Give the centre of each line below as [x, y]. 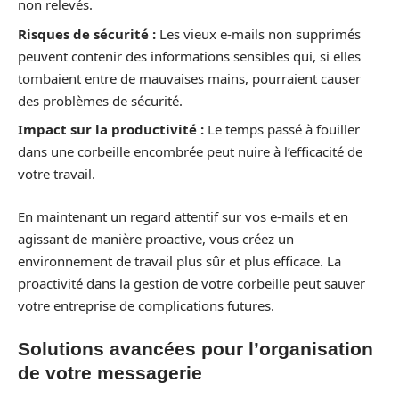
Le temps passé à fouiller [282, 130]
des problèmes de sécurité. [100, 100]
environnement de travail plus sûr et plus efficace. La [179, 261]
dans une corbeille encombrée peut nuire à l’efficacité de [190, 152]
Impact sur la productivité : [111, 130]
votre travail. [57, 174]
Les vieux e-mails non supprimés [258, 33]
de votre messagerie [110, 373]
